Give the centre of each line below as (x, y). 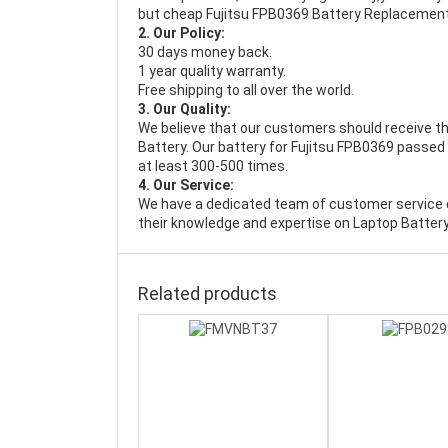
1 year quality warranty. (212, 71)
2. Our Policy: (181, 33)
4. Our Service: (186, 185)
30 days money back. (205, 52)
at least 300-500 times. (213, 166)
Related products (207, 293)
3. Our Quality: (184, 109)
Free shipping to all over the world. (246, 90)
